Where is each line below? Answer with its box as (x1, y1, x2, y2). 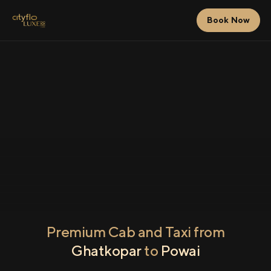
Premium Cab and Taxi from (46, 223, 225, 240)
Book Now (206, 15, 250, 25)
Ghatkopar (71, 242, 142, 259)
